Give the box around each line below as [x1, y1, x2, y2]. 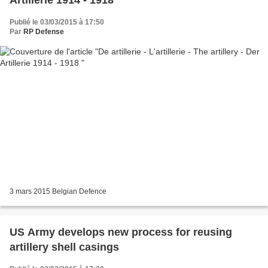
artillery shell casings [10, 241, 119, 254]
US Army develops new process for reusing [10, 226, 232, 239]
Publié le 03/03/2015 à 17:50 [10, 17, 104, 26]
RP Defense [23, 27, 64, 36]
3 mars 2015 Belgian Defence [10, 187, 106, 196]
